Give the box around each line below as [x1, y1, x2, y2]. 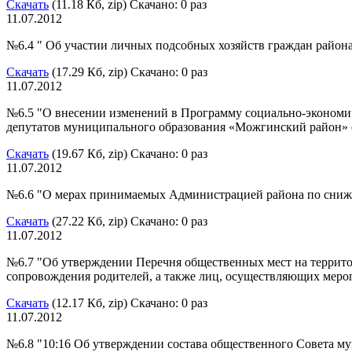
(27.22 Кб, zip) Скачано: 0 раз [49, 214, 207, 228]
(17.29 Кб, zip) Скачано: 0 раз [49, 64, 207, 79]
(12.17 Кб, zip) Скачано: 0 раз [49, 295, 207, 310]
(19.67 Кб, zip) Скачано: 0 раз [49, 146, 207, 160]
